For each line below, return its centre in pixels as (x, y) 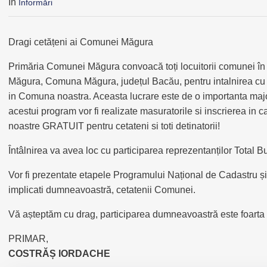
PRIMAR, (28, 239)
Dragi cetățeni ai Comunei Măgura (81, 42)
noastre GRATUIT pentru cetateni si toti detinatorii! (114, 126)
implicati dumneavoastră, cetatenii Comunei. (102, 190)
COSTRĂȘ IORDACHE (59, 254)
